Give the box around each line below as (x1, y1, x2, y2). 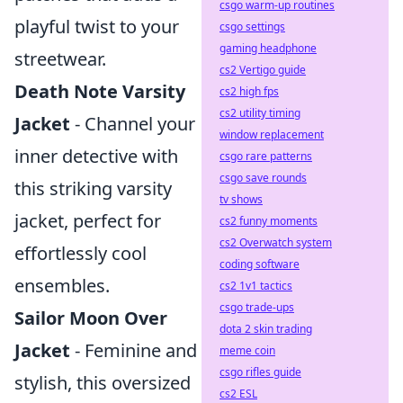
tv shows (219, 192, 263, 207)
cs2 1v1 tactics (219, 278, 292, 293)
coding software (219, 256, 300, 272)
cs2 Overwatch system (219, 235, 332, 250)
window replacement (219, 127, 324, 142)
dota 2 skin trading (219, 321, 312, 336)
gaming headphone (219, 40, 317, 56)
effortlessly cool (14, 241, 147, 265)
